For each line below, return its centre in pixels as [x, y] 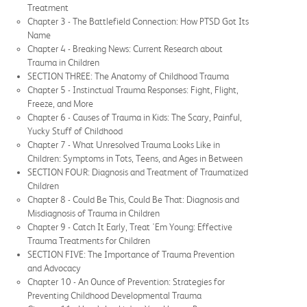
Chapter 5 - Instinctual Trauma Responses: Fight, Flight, [133, 89]
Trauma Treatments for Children [89, 240]
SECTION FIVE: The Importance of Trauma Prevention [131, 254]
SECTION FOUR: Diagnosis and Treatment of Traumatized [138, 172]
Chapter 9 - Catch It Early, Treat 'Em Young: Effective [130, 226]
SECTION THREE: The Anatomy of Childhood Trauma [128, 76]
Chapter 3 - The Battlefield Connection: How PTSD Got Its [138, 21]
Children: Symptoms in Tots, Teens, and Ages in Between [135, 158]
